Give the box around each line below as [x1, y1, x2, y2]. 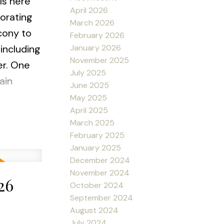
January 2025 [70, 142, 121, 153]
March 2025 [70, 117, 115, 128]
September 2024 [70, 192, 133, 203]
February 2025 [70, 129, 125, 140]
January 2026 [70, 42, 121, 53]
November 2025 [70, 54, 129, 65]
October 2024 [70, 179, 124, 190]
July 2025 [70, 67, 106, 78]
